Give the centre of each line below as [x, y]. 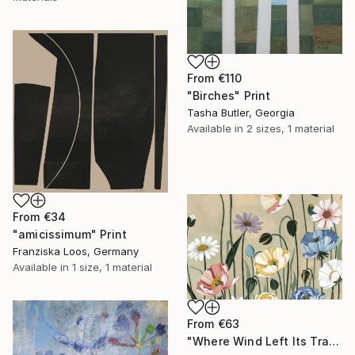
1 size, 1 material [112, 267]
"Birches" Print [229, 96]
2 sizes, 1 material [290, 129]
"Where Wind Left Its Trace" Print [334, 341]
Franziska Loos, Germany [76, 252]
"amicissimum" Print [70, 235]
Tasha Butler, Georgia [241, 113]
